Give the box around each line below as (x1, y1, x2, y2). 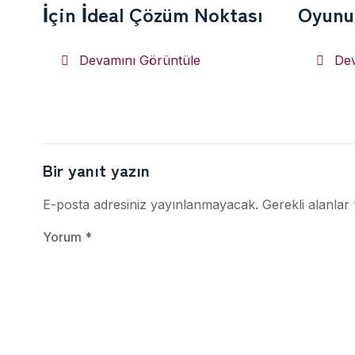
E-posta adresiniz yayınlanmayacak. (43, 197, 258, 213)
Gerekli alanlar (262, 197, 353, 213)
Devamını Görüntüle (79, 52, 200, 69)
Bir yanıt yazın (43, 158, 150, 182)
